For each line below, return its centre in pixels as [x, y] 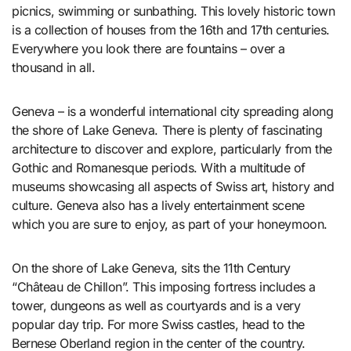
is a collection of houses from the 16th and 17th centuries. [171, 30]
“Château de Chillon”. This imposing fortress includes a [164, 287]
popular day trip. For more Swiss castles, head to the [158, 325]
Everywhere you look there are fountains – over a [148, 49]
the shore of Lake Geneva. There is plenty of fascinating [167, 130]
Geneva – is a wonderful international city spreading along [173, 112]
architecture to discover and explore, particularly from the [172, 149]
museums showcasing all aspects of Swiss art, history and [173, 187]
